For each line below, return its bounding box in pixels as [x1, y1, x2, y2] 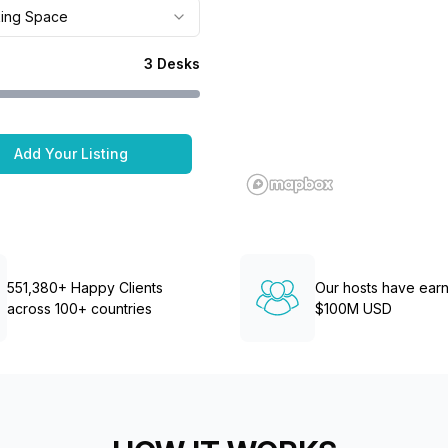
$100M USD [314, 300, 392, 317]
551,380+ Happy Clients [7, 279, 164, 296]
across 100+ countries [7, 300, 153, 317]
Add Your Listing [14, 145, 128, 162]
